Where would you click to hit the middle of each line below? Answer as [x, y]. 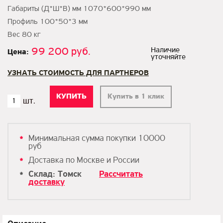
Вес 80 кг [24, 35]
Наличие [165, 50]
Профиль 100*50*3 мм [48, 22]
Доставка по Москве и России [84, 161]
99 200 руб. [61, 52]
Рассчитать [121, 174]
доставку [47, 182]
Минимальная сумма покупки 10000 [97, 139]
